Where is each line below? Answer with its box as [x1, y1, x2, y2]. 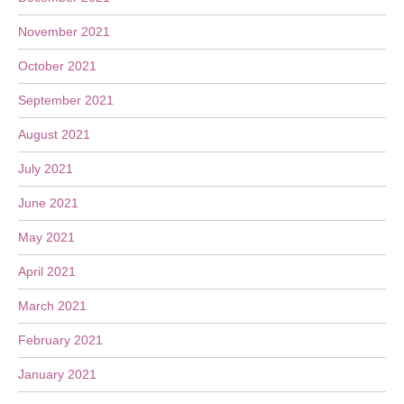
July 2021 [18, 161, 73, 176]
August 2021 [18, 127, 90, 142]
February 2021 [18, 333, 103, 347]
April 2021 [18, 264, 76, 279]
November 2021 [18, 24, 110, 39]
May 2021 [18, 230, 75, 244]
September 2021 [18, 93, 114, 107]
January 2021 [18, 367, 96, 381]
